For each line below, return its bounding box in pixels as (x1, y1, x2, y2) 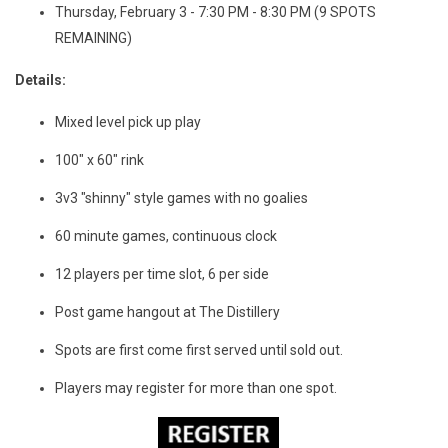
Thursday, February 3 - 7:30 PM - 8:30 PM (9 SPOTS (55, 4, 376, 21)
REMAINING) (55, 30, 132, 47)
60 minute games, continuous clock (55, 228, 277, 245)
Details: (15, 72, 66, 89)
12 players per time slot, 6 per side (55, 266, 269, 283)
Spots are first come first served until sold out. (55, 342, 343, 359)
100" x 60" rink (55, 152, 144, 169)
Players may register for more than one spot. (55, 380, 337, 397)
